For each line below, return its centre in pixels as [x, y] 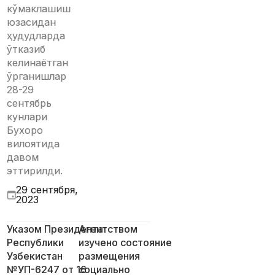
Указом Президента [55, 229]
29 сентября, [47, 190]
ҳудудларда [36, 36]
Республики [36, 242]
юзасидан [32, 22]
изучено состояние [125, 242]
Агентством [108, 229]
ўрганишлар [37, 76]
